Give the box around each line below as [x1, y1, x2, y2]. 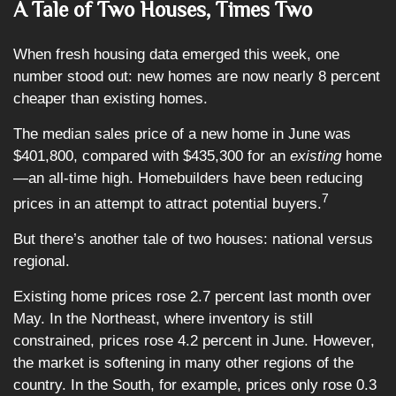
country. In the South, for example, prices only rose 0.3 [13, 376, 377, 393]
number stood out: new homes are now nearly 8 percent [13, 68, 380, 85]
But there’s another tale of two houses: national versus [13, 230, 373, 247]
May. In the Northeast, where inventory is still [13, 309, 313, 327]
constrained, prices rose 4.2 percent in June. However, [13, 331, 375, 349]
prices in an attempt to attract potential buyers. [13, 194, 322, 212]
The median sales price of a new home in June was [13, 126, 351, 142]
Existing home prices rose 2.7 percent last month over [13, 287, 371, 305]
